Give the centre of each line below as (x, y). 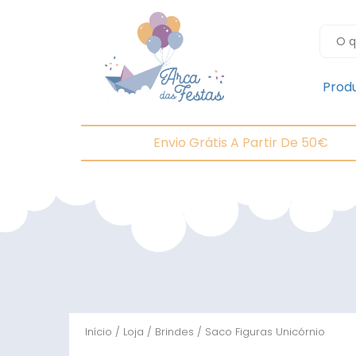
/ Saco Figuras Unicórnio (259, 332)
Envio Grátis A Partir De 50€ (240, 143)
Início (99, 332)
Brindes (174, 332)
